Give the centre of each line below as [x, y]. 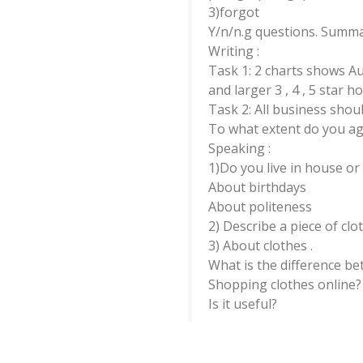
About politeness [260, 207]
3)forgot [234, 12]
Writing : [234, 51]
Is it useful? [243, 304]
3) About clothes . [261, 246]
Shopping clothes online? [285, 284]
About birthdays [257, 187]
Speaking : [239, 148]
